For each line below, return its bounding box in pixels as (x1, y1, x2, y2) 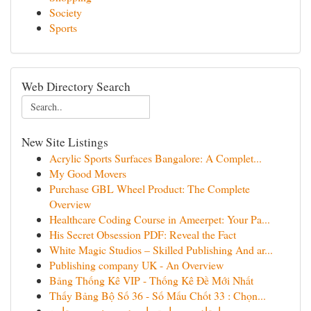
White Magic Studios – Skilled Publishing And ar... (49, 242, 273, 257)
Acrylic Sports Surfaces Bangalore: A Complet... (49, 151, 262, 165)
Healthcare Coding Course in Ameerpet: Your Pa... (49, 212, 270, 226)
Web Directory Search (22, 78, 131, 94)
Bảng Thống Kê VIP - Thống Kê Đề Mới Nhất (49, 273, 253, 287)
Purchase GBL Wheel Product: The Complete (49, 181, 250, 196)
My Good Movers (49, 166, 126, 180)
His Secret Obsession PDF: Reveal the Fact (49, 227, 236, 242)
